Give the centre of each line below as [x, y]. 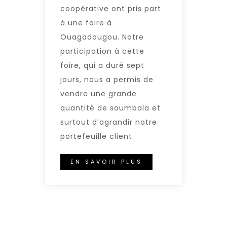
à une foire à [86, 23]
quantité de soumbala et [110, 108]
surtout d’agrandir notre [109, 122]
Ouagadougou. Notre [102, 37]
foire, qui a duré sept [102, 65]
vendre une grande [99, 93]
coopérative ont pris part [111, 8]
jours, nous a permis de [107, 79]
